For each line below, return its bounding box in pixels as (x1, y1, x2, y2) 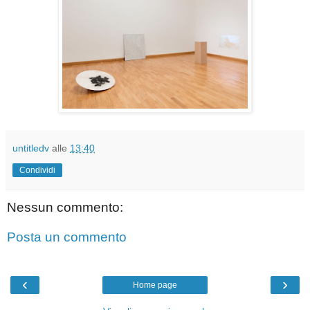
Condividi (19, 165, 55, 175)
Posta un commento (7, 230, 127, 245)
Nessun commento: (7, 199, 123, 215)
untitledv (12, 142, 49, 154)
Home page (133, 280, 177, 290)
